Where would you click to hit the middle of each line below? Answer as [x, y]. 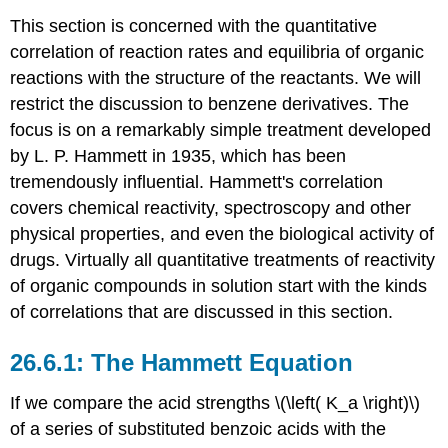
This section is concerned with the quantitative [194, 25]
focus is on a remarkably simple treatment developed [221, 129]
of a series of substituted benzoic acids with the [198, 428]
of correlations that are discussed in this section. [202, 311]
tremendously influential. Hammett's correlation [197, 181]
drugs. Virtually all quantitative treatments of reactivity [223, 259]
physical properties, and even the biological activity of [222, 233]
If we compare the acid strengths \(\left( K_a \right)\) [215, 402]
